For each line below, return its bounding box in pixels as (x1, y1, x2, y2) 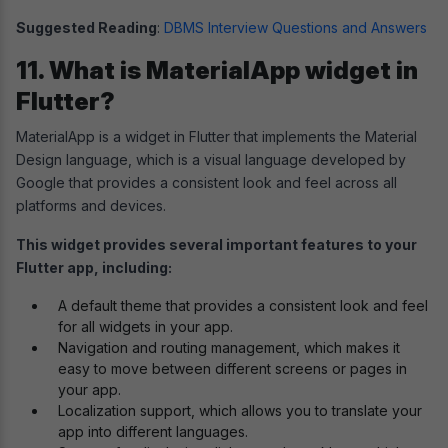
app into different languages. (58, 422, 248, 440)
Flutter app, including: (16, 258, 172, 276)
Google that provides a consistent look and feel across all (16, 173, 397, 191)
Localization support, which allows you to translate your (58, 401, 422, 419)
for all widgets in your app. (58, 317, 233, 335)
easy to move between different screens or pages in (58, 359, 407, 377)
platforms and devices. (16, 196, 170, 214)
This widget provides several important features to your (16, 235, 417, 253)
